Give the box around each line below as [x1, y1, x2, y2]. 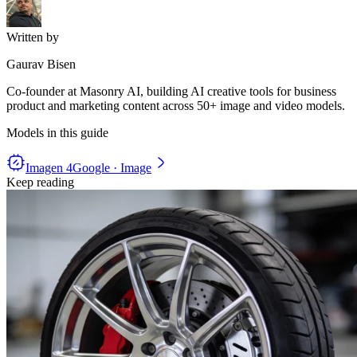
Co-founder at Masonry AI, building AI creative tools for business [6, 84, 336, 99]
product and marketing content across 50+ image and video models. [6, 99, 345, 113]
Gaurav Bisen [6, 57, 76, 72]
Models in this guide [6, 126, 108, 140]
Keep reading [6, 175, 74, 190]
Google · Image [73, 161, 151, 175]
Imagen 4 [25, 161, 73, 175]
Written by [6, 30, 59, 45]
